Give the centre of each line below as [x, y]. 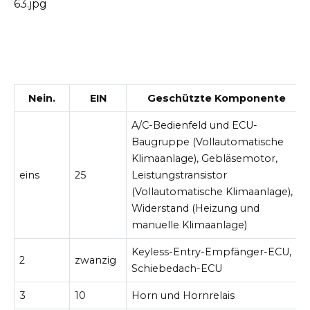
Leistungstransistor [180, 175]
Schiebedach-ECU [177, 268]
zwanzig [96, 260]
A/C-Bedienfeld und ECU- [195, 125]
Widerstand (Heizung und [196, 208]
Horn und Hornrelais [183, 295]
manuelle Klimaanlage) [190, 225]
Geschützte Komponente [216, 98]
